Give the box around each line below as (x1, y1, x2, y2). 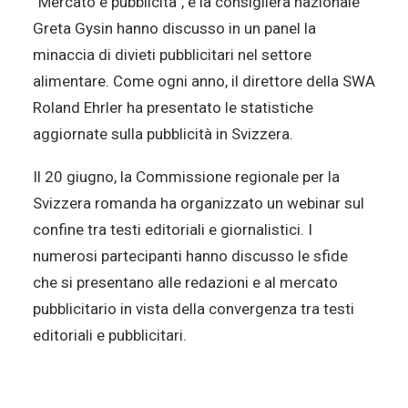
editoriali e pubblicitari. (33, 326, 187, 344)
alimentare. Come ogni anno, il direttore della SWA (33, 72, 375, 90)
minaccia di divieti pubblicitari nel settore (33, 46, 311, 64)
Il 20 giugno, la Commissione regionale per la (33, 168, 340, 186)
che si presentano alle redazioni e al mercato (33, 273, 338, 291)
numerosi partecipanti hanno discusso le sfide (33, 247, 348, 265)
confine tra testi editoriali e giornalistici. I (33, 220, 312, 239)
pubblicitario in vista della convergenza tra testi (33, 300, 354, 318)
